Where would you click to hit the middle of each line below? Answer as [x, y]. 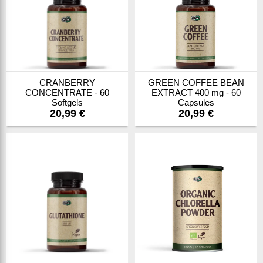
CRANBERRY [67, 82]
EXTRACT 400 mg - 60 [196, 92]
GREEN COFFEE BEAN [196, 82]
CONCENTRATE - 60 [67, 92]
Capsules [196, 102]
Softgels [67, 102]
